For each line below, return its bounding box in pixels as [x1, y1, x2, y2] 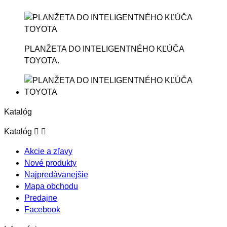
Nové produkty [24, 158, 77, 167]
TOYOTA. [24, 56, 59, 65]
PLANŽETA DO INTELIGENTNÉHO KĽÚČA [24, 44, 184, 53]
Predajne [24, 193, 57, 202]
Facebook [24, 205, 60, 214]
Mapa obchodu [24, 181, 78, 191]
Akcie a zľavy [24, 146, 72, 156]
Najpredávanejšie [24, 170, 88, 179]
